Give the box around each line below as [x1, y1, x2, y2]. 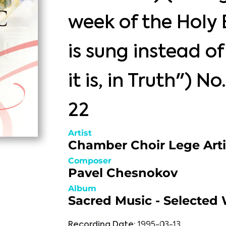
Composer [68, 156, 111, 165]
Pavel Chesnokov [68, 165, 178, 180]
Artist [68, 128, 92, 138]
